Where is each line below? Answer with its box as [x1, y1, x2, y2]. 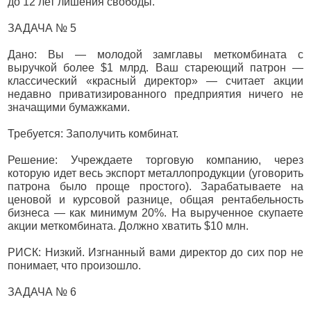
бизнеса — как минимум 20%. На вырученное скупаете [8, 207, 303, 219]
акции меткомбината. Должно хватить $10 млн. [8, 220, 249, 232]
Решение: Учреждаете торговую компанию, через [8, 154, 303, 166]
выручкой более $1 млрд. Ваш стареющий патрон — [8, 62, 303, 74]
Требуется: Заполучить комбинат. [8, 128, 179, 140]
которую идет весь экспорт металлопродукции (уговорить [8, 167, 303, 179]
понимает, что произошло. [8, 260, 142, 271]
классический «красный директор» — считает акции [8, 75, 303, 87]
